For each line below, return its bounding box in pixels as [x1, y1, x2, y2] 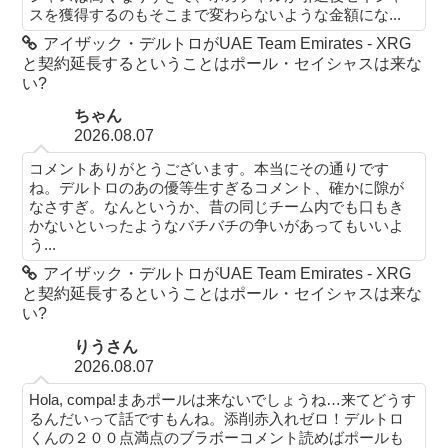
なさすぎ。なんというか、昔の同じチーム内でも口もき [29, 198, 405, 216]
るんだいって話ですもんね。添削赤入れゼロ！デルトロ [29, 409, 405, 427]
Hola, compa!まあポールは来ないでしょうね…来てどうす [29, 390, 417, 408]
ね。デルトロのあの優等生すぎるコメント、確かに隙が [29, 179, 405, 197]
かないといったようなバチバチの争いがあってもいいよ [29, 217, 405, 235]
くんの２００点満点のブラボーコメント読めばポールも [29, 428, 405, 446]
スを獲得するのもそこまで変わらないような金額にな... [29, 5, 402, 23]
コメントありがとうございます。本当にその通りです [29, 160, 390, 178]
